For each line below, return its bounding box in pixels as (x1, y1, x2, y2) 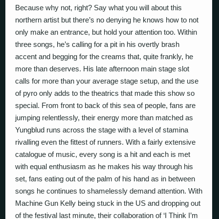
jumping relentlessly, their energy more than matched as (15, 113, 194, 122)
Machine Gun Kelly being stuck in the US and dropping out (15, 199, 201, 208)
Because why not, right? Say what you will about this (15, 3, 182, 12)
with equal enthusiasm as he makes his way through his (15, 162, 194, 171)
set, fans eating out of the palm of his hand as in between (15, 175, 196, 183)
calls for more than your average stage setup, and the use (15, 77, 199, 86)
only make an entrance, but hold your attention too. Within (15, 28, 197, 37)
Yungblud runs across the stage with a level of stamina (15, 126, 189, 134)
